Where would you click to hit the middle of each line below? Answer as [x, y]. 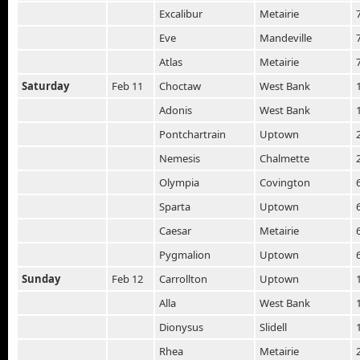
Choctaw [180, 86]
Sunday [41, 278]
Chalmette [284, 158]
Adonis [176, 110]
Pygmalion [185, 254]
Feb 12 [127, 278]
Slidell [273, 327]
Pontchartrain [192, 134]
